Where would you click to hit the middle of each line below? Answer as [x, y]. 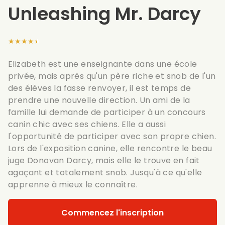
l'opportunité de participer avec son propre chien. [112, 136]
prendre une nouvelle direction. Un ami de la [99, 100]
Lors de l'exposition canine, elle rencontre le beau [110, 148]
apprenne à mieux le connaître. [73, 185]
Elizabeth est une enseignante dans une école [103, 64]
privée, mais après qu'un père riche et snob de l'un [112, 76]
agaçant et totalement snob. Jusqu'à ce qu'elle [105, 173]
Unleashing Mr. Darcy [104, 14]
